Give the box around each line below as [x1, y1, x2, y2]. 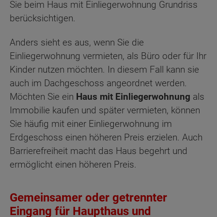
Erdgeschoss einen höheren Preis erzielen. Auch [10, 132, 202, 143]
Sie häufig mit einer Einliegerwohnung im [10, 118, 172, 130]
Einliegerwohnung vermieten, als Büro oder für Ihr [10, 50, 206, 62]
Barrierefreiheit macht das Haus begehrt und [10, 145, 187, 157]
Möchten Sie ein [10, 91, 76, 103]
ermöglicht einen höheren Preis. [10, 159, 137, 170]
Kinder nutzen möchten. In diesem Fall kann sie [10, 64, 199, 76]
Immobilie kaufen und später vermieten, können [10, 105, 200, 116]
